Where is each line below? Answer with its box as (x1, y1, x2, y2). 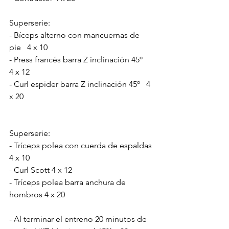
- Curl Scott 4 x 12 (9, 165, 72, 175)
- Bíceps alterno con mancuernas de (9, 30, 142, 40)
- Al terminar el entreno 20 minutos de (9, 214, 149, 224)
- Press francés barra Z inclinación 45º (9, 54, 149, 64)
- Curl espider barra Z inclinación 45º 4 (9, 79, 152, 89)
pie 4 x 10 (9, 42, 48, 52)
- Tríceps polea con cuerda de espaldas (9, 140, 154, 150)
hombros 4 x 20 (9, 189, 65, 199)
